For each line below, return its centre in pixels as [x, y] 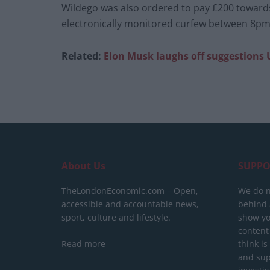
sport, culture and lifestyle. [116, 218]
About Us [83, 166]
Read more [83, 244]
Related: [83, 56]
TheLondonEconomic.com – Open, [130, 191]
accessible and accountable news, [130, 204]
